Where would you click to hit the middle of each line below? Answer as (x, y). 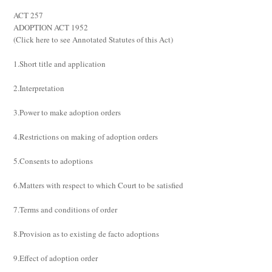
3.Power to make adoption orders (67, 112)
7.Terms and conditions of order (66, 209)
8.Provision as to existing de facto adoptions (87, 234)
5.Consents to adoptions (53, 161)
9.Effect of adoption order (56, 258)
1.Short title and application (60, 64)
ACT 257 (29, 15)
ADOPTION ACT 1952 (51, 27)
